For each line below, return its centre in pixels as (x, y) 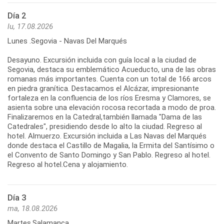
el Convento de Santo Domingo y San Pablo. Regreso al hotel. (109, 155)
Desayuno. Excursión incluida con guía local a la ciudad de (102, 60)
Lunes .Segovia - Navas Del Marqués (67, 41)
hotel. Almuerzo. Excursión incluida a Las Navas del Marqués (107, 136)
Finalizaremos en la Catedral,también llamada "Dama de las (105, 117)
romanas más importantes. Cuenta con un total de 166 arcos (109, 79)
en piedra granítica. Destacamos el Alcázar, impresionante (103, 89)
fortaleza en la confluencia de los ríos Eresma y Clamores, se (109, 98)
